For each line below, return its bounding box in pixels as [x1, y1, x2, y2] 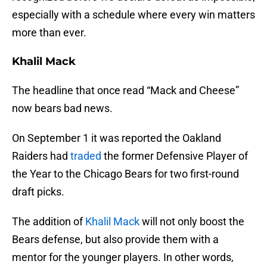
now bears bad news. [12, 102, 113, 115]
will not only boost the [139, 215, 244, 228]
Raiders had [12, 150, 70, 163]
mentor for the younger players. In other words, [12, 251, 234, 264]
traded [70, 150, 101, 163]
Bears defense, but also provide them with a [12, 233, 219, 246]
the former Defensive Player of [101, 150, 248, 163]
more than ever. [12, 26, 86, 39]
